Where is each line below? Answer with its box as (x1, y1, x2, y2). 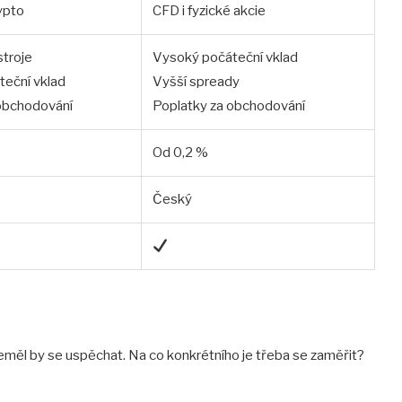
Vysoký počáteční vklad (153, 49, 298, 66)
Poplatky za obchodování (153, 98, 305, 115)
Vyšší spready (153, 74, 240, 91)
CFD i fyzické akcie (153, 3, 266, 20)
